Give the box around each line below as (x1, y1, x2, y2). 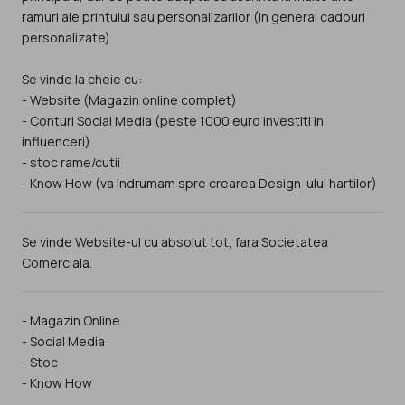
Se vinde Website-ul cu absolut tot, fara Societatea (22, 232, 328, 250)
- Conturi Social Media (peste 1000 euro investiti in (22, 112, 324, 130)
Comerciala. (22, 253, 92, 271)
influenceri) (22, 133, 90, 151)
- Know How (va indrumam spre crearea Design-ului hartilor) (22, 174, 377, 193)
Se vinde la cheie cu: (22, 71, 142, 89)
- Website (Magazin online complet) (22, 91, 237, 109)
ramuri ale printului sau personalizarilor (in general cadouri (22, 8, 365, 26)
